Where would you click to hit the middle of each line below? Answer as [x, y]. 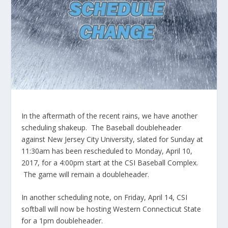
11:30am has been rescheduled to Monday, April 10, [107, 151]
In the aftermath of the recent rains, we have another [110, 116]
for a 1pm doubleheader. [62, 221]
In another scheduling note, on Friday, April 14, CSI [105, 197]
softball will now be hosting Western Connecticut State [111, 209]
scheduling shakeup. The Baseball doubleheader [102, 127]
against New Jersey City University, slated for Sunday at [112, 139]
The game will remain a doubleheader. [85, 174]
